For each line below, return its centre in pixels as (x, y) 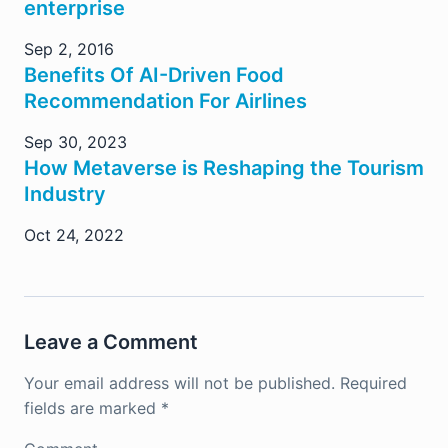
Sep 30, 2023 (75, 141)
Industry (65, 193)
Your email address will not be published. (179, 382)
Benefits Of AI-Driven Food (154, 74)
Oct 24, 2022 (74, 234)
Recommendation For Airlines (165, 100)
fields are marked (92, 407)
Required (373, 382)
